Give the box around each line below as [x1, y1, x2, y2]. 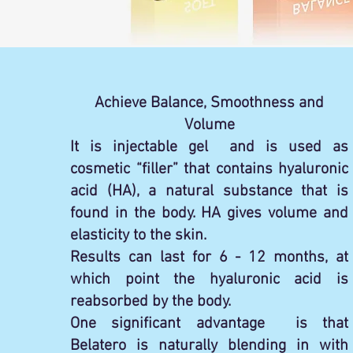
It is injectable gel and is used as [70, 138, 349, 157]
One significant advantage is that [70, 314, 349, 333]
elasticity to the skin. [70, 226, 211, 245]
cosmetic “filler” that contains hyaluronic [70, 160, 349, 179]
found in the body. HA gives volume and [70, 204, 349, 223]
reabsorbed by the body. [70, 292, 232, 311]
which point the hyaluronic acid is [70, 270, 349, 289]
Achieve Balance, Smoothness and [95, 94, 325, 113]
